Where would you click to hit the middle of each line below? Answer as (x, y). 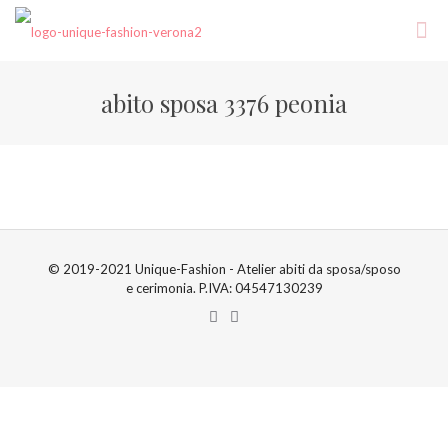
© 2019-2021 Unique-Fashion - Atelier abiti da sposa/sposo (224, 269)
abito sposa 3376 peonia (224, 103)
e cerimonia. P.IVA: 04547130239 (224, 288)
